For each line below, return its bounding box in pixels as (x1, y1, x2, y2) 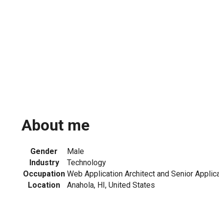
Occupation (23, 169, 65, 178)
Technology (67, 157, 106, 167)
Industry (29, 157, 59, 167)
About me (22, 116, 89, 135)
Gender (30, 146, 58, 156)
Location (28, 180, 60, 190)
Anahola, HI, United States (67, 180, 155, 190)
